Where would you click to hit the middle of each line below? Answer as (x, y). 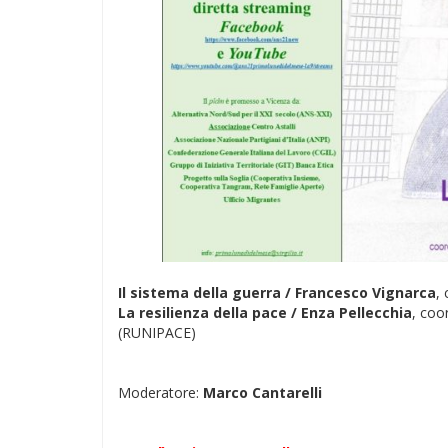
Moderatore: (160, 392)
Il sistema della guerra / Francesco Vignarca (277, 292)
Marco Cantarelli (262, 392)
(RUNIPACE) (157, 332)
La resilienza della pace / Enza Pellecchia (265, 312)
